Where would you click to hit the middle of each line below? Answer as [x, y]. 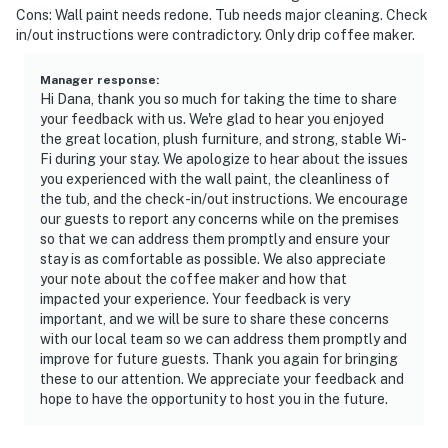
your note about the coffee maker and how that [193, 278]
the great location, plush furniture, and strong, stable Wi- [223, 138]
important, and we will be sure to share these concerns [214, 318]
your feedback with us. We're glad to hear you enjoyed [212, 118]
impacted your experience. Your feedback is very [195, 298]
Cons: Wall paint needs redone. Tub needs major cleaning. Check [222, 14]
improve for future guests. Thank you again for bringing [219, 358]
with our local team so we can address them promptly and [223, 338]
